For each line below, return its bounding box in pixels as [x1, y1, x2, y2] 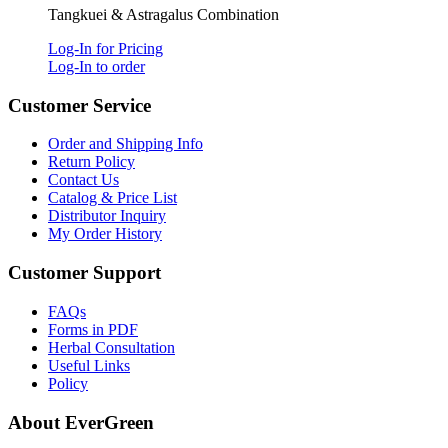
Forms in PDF [48, 320, 138, 338]
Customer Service [8, 94, 151, 116]
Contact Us [48, 171, 119, 189]
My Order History [48, 225, 162, 243]
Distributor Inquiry [48, 207, 166, 225]
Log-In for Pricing [48, 39, 163, 57]
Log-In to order [48, 57, 145, 75]
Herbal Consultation [48, 338, 175, 356]
